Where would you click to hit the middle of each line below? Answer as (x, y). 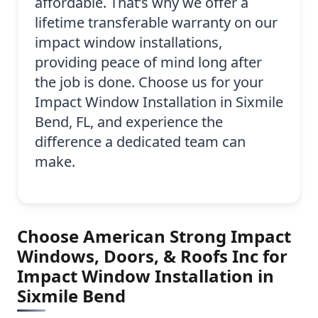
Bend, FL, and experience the (129, 122)
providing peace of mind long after (148, 62)
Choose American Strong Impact (154, 236)
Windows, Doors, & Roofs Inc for (152, 256)
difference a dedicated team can (140, 142)
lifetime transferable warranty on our (156, 23)
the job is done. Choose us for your (149, 82)
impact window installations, (128, 43)
